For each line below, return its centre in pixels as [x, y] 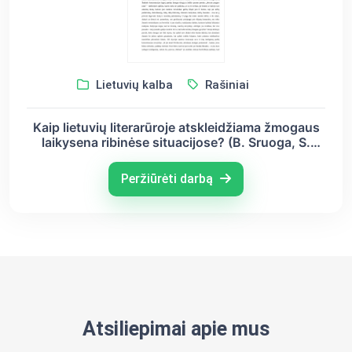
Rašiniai [225, 84]
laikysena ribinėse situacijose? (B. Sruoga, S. [176, 142]
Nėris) [176, 157]
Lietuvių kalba [132, 84]
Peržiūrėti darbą [169, 178]
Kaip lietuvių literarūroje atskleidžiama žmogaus [176, 127]
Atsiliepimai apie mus [176, 328]
